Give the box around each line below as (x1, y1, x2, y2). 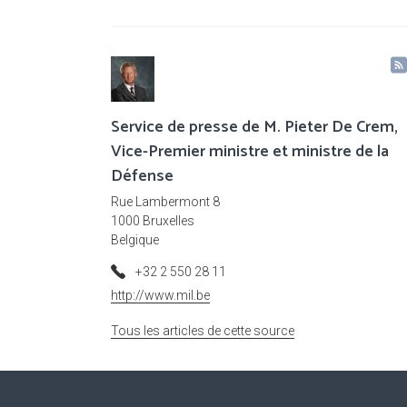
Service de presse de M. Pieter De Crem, (111, 114, 398, 142)
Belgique (111, 233, 159, 248)
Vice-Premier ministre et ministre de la (111, 138, 389, 166)
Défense (111, 163, 174, 191)
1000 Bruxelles (111, 213, 194, 229)
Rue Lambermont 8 (111, 194, 220, 210)
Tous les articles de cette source (111, 323, 294, 339)
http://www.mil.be (111, 288, 210, 303)
